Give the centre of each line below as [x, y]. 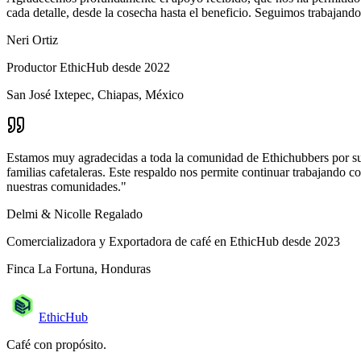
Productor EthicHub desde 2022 [88, 68]
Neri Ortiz [32, 40]
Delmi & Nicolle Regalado [75, 214]
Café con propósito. [56, 345]
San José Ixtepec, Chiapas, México [95, 95]
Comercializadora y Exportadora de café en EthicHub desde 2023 [173, 242]
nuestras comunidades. [64, 187]
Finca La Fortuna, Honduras [79, 269]
